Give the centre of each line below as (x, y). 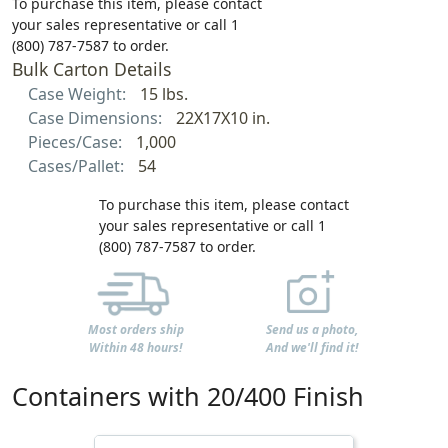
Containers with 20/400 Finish (188, 396)
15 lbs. (163, 93)
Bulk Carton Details (91, 68)
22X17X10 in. (222, 117)
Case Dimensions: (97, 117)
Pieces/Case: (77, 141)
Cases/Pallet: (78, 165)
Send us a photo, (312, 330)
